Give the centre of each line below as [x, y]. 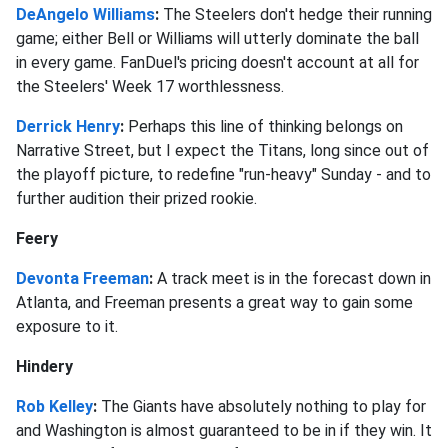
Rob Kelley [54, 406]
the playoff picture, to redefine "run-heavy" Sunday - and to [223, 174]
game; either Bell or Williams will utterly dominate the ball [217, 38]
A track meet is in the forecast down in [294, 278]
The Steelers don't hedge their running [297, 14]
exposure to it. [67, 326]
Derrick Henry [68, 126]
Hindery [44, 366]
